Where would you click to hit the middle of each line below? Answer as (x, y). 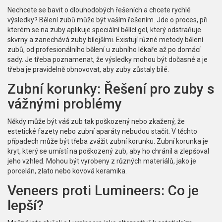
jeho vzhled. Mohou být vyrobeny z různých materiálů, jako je (102, 161)
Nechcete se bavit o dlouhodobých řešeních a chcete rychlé (99, 10)
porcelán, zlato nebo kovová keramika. (67, 171)
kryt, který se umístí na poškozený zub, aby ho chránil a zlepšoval (108, 151)
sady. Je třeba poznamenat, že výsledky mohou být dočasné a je (108, 60)
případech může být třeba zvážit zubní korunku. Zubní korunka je (108, 141)
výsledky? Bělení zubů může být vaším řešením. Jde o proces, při (108, 20)
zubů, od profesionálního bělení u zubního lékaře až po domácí (104, 50)
